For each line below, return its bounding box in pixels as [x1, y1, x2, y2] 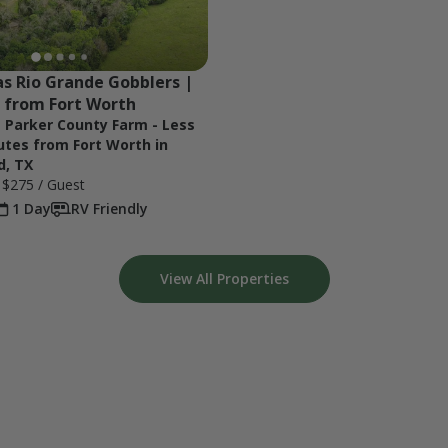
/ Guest [34, 174, 85, 194]
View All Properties [159, 268, 289, 288]
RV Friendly [71, 198, 148, 218]
